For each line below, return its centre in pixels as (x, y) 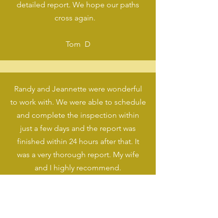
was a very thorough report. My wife (78, 154)
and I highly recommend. (78, 168)
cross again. (78, 18)
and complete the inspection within (78, 115)
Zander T (78, 194)
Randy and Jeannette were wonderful (78, 89)
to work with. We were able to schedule (78, 102)
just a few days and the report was (78, 128)
